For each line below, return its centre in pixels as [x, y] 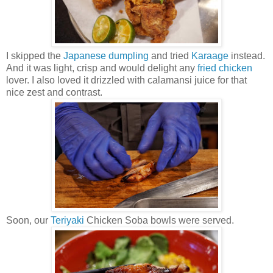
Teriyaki [67, 220]
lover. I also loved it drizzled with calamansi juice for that [126, 80]
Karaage [210, 55]
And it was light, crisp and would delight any [102, 68]
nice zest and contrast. [55, 92]
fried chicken [225, 68]
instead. [247, 55]
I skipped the [35, 55]
